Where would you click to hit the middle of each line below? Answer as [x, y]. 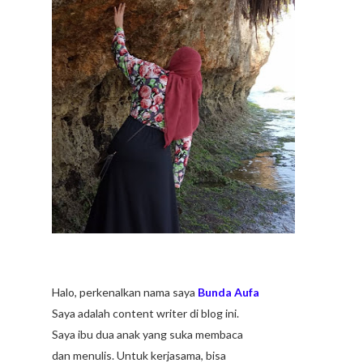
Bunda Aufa [228, 292]
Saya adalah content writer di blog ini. [145, 313]
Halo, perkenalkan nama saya [125, 292]
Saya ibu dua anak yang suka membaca [147, 334]
